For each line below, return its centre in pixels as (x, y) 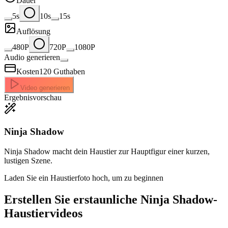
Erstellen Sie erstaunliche (72, 199)
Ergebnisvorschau (33, 98)
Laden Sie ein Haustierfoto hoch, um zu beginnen (84, 178)
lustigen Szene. (28, 160)
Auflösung (33, 32)
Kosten (28, 72)
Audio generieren (32, 58)
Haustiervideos (43, 213)
